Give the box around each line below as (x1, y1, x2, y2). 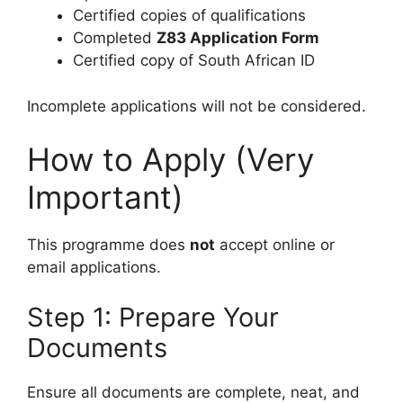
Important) (27, 178, 184, 217)
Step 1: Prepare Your (27, 300, 279, 333)
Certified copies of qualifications (73, 6, 306, 25)
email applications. (27, 258, 161, 277)
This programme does (27, 236, 190, 255)
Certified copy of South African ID (73, 51, 315, 70)
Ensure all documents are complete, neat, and (27, 382, 360, 401)
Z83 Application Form (157, 29, 319, 48)
